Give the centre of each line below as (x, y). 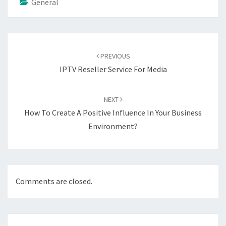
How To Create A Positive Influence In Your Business (113, 113)
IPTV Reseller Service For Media (113, 69)
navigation (33, 52)
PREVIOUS (114, 56)
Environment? (113, 126)
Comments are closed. (54, 181)
